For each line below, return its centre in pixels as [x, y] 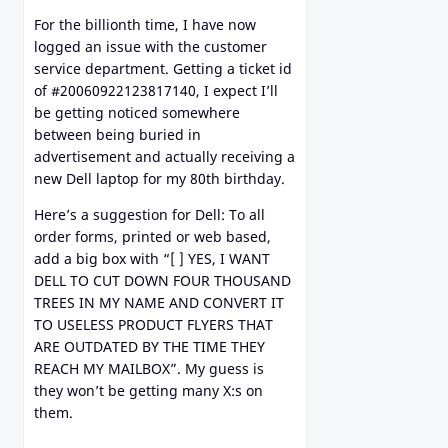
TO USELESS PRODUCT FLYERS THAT [153, 325]
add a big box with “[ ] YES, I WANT [152, 259]
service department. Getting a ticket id [163, 69]
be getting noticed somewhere [137, 113]
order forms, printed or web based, [152, 237]
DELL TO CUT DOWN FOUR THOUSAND [162, 281]
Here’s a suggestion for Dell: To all [149, 215]
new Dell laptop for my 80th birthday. [159, 179]
